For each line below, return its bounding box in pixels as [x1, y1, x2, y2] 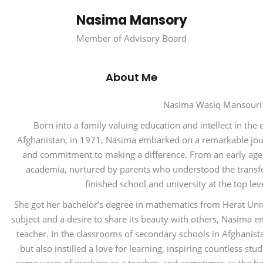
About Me [106, 70, 157, 85]
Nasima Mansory [76, 11, 187, 30]
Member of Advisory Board [76, 32, 187, 45]
